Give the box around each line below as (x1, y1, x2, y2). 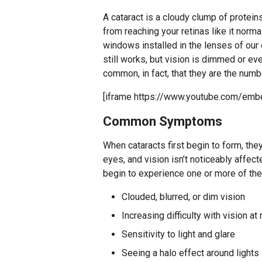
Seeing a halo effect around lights (122, 247, 259, 258)
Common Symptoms (103, 114, 222, 129)
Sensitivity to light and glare (122, 229, 235, 240)
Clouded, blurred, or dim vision (122, 191, 245, 202)
